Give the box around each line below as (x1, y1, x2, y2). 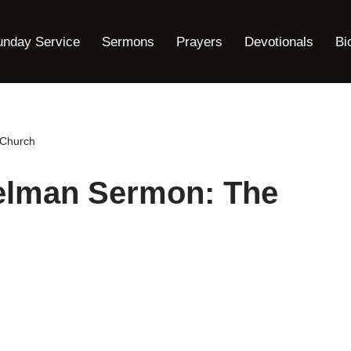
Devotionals (244, 34, 313, 49)
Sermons (102, 34, 154, 49)
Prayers (176, 34, 223, 49)
